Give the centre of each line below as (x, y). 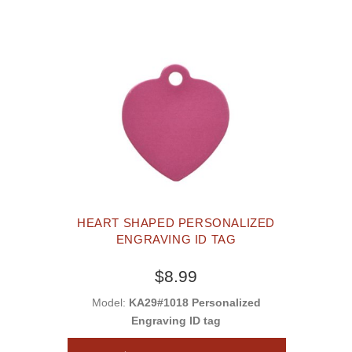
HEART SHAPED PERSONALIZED (176, 223)
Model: (110, 303)
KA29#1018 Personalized (194, 303)
